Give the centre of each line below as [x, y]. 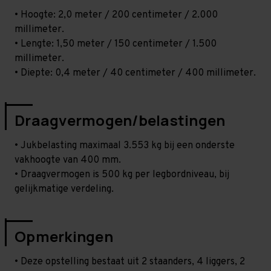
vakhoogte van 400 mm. [68, 160]
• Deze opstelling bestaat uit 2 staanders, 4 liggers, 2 [130, 262]
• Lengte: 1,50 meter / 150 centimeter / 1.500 [116, 44]
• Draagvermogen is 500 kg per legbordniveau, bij [122, 175]
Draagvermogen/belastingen [120, 120]
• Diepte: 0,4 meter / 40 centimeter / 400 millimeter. [135, 73]
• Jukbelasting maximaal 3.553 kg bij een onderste [125, 145]
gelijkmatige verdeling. [64, 189]
